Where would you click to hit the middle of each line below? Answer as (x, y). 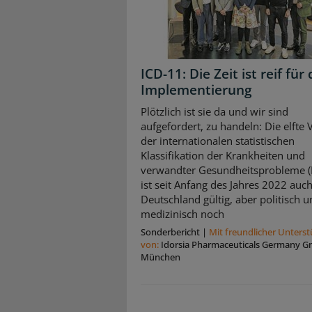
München (161, 257)
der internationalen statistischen (218, 141)
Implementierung (196, 89)
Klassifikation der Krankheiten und (223, 156)
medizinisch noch (182, 214)
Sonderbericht (170, 232)
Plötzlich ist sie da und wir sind (214, 112)
